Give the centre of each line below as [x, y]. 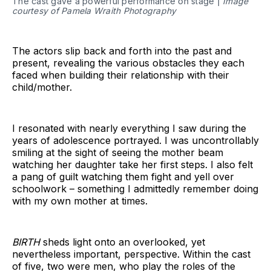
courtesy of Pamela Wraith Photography [94, 11]
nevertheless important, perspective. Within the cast [131, 254]
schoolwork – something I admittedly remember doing [135, 189]
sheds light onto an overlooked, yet [122, 242]
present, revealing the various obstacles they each [128, 63]
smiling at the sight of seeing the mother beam [118, 153]
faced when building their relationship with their [121, 75]
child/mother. [42, 87]
